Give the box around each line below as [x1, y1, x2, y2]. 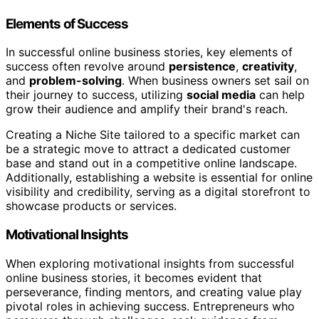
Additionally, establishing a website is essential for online [6, 170, 313, 185]
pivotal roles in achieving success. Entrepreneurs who [6, 298, 295, 313]
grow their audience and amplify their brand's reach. [6, 102, 288, 117]
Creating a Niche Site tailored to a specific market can [6, 127, 300, 142]
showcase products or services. [6, 199, 177, 214]
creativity [242, 59, 294, 74]
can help [256, 88, 305, 103]
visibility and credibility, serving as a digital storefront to [6, 184, 310, 199]
